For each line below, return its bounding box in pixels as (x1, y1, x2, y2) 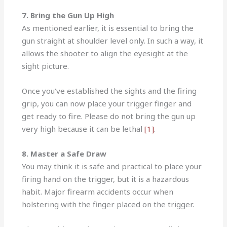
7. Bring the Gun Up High (22, 10, 115, 20)
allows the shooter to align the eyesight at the (22, 48, 188, 58)
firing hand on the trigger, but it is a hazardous (22, 173, 190, 184)
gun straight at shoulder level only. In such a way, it (22, 35, 204, 46)
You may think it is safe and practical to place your (22, 161, 202, 171)
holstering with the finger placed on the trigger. (22, 199, 195, 209)
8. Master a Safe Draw (22, 148, 107, 159)
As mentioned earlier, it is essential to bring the (22, 22, 194, 33)
